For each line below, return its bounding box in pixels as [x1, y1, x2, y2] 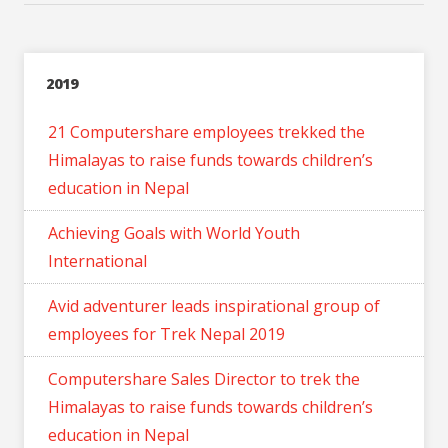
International [48, 249, 147, 272]
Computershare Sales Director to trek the [48, 367, 360, 390]
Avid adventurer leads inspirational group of [48, 294, 380, 317]
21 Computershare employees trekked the [48, 120, 365, 143]
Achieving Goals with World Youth [48, 221, 300, 244]
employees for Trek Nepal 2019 [48, 322, 285, 345]
